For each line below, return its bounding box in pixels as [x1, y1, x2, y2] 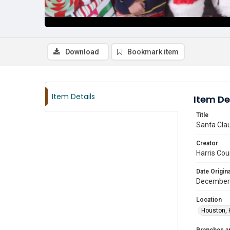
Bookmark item [127, 48, 179, 56]
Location [196, 196, 222, 203]
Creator [196, 140, 218, 147]
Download [65, 48, 99, 56]
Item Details [52, 91, 95, 102]
